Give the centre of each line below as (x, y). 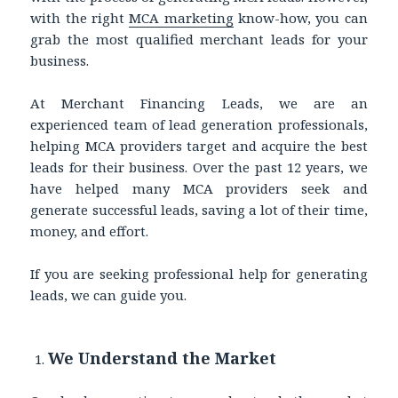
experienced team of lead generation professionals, (199, 124)
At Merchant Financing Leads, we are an (199, 103)
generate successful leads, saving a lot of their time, (199, 209)
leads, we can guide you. (109, 295)
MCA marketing (181, 17)
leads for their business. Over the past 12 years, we (199, 167)
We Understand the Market (163, 358)
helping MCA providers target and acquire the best (199, 145)
